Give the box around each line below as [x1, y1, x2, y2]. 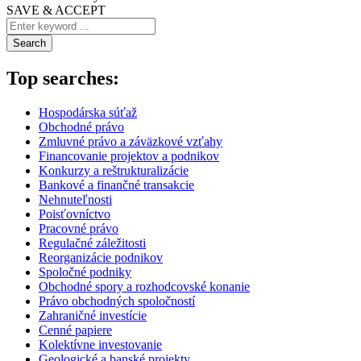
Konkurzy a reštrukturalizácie [39, 164, 189, 178]
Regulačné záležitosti [39, 236, 146, 251]
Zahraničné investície [39, 309, 147, 323]
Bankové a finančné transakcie [39, 178, 194, 193]
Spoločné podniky [39, 265, 131, 280]
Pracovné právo [39, 222, 118, 236]
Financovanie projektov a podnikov [39, 149, 219, 164]
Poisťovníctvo [39, 207, 110, 222]
